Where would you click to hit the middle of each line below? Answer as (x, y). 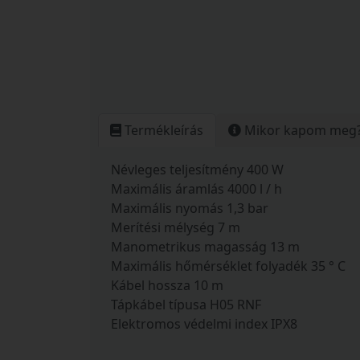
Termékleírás (163, 130)
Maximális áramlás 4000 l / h (196, 188)
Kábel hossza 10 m (167, 285)
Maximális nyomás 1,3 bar (190, 208)
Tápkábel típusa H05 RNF (186, 304)
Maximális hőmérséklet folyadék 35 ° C (228, 266)
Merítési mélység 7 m (176, 227)
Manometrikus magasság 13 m (205, 246)
